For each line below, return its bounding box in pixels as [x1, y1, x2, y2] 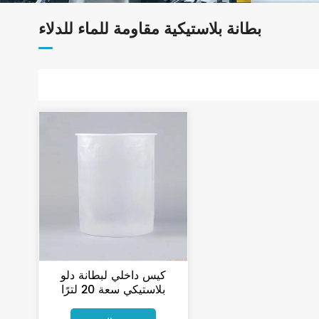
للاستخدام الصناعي [68, 294, 159, 313]
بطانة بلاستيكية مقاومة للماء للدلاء [38, 21, 261, 38]
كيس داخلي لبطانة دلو [61, 266, 167, 285]
